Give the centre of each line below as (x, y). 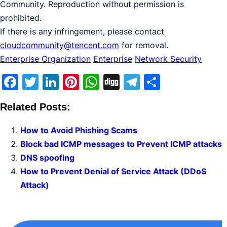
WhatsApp (139, 82)
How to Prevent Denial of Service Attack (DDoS (113, 172)
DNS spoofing (47, 158)
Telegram (176, 82)
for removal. (144, 45)
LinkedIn (91, 82)
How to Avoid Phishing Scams (79, 130)
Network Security (168, 59)
